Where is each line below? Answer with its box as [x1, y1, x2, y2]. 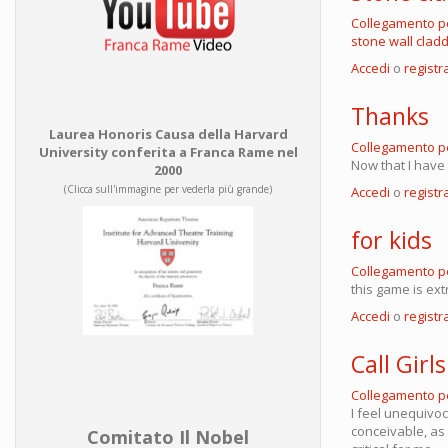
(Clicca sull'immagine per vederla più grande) [64, 182, 272, 196]
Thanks [351, 99, 429, 132]
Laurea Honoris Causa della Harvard [48, 125, 288, 143]
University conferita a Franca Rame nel [38, 143, 298, 161]
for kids [351, 223, 432, 256]
